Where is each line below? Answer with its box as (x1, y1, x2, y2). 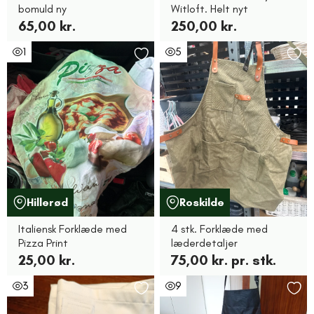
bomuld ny (18, 2, 67, 15)
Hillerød (27, 196, 68, 209)
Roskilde (179, 196, 224, 209)
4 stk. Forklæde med (171, 222, 268, 235)
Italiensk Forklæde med (18, 222, 127, 235)
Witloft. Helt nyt (171, 2, 248, 15)
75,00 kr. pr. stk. (171, 252, 276, 268)
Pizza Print (18, 236, 68, 250)
